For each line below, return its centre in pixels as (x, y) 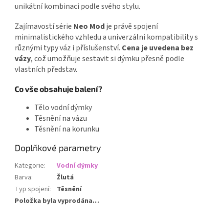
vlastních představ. (46, 70)
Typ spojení (32, 189)
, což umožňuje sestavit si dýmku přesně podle (108, 59)
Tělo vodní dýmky (63, 108)
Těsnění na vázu (61, 119)
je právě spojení (131, 27)
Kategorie (29, 166)
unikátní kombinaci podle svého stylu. (77, 7)
